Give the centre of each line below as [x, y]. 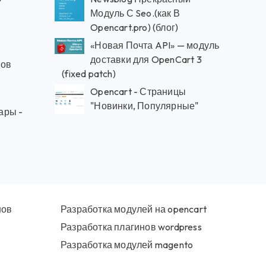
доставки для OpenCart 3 [146, 59]
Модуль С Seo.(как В [135, 13]
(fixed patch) [89, 74]
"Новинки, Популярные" [145, 106]
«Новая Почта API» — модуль [155, 45]
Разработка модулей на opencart [134, 209]
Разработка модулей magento [127, 245]
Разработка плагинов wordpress [131, 227]
